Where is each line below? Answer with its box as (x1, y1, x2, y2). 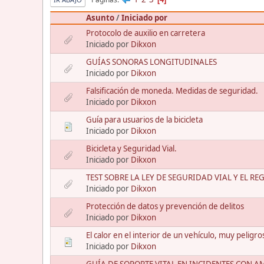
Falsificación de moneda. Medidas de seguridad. (86, 85, 258, 97)
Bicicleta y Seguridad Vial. (86, 143, 177, 154)
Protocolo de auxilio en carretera (86, 28, 205, 39)
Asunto (86, 12, 114, 24)
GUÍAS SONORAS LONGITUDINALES (86, 57, 217, 68)
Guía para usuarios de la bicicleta (86, 114, 203, 126)
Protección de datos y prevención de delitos (86, 201, 244, 212)
